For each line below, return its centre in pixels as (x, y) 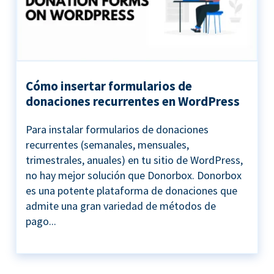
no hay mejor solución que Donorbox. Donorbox (134, 176)
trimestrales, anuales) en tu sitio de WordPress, (134, 160)
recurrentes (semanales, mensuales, (107, 145)
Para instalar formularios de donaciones (117, 130)
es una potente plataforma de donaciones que (131, 191)
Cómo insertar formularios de (109, 86)
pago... (41, 221)
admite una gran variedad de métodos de (121, 206)
